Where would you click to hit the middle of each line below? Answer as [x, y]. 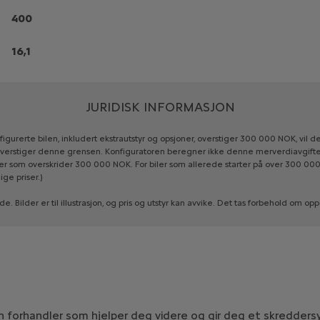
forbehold [267, 202]
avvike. [201, 202]
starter [237, 164]
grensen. [85, 151]
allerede [205, 164]
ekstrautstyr [122, 138]
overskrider [50, 164]
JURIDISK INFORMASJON [160, 107]
